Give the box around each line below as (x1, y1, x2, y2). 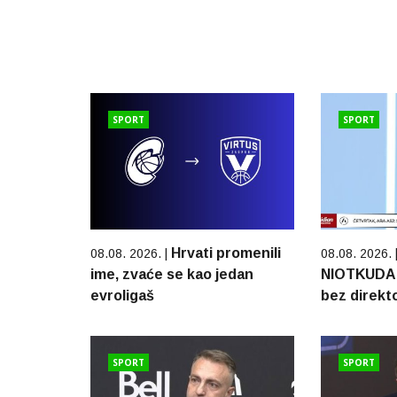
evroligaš (90, 287, 154, 303)
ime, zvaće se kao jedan (90, 266, 253, 282)
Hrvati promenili (171, 245, 281, 261)
